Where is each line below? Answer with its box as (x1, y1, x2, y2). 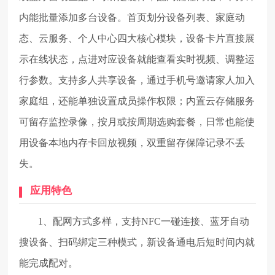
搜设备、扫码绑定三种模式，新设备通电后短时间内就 (19, 236, 255, 247)
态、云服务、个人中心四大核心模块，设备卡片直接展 (19, 33, 255, 44)
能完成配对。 (19, 257, 79, 268)
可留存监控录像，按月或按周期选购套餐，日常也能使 (19, 116, 255, 127)
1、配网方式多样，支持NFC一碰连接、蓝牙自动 (38, 215, 250, 227)
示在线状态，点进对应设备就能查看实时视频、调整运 (19, 53, 255, 64)
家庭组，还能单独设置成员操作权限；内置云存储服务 (19, 95, 255, 106)
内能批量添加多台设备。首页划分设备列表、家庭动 (19, 12, 246, 23)
